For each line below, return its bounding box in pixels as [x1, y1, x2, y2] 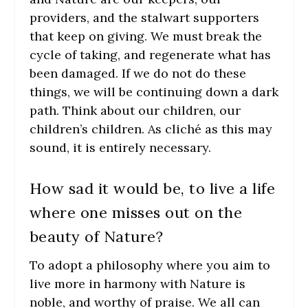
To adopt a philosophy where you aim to [29, 257, 270, 274]
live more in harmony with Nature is [29, 276, 245, 292]
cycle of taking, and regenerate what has [29, 47, 271, 63]
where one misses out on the [29, 203, 243, 223]
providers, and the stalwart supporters [29, 10, 259, 26]
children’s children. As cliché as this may [29, 121, 272, 137]
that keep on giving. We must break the [29, 28, 262, 45]
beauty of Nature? [29, 227, 164, 247]
